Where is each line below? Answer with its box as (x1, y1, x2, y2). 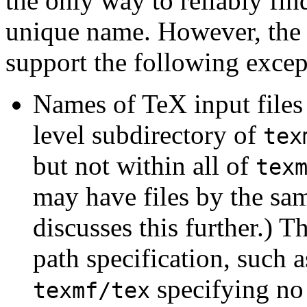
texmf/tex (33, 278, 150, 303)
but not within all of (33, 150, 256, 180)
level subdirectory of (33, 119, 263, 149)
